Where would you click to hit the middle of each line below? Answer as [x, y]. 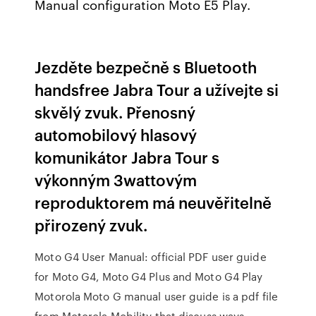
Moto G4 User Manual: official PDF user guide [151, 257]
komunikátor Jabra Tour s [127, 157]
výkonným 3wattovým [116, 180]
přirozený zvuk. [91, 225]
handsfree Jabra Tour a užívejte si [157, 89]
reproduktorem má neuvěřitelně [153, 202]
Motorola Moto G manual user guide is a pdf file [156, 296]
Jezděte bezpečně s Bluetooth [146, 67]
